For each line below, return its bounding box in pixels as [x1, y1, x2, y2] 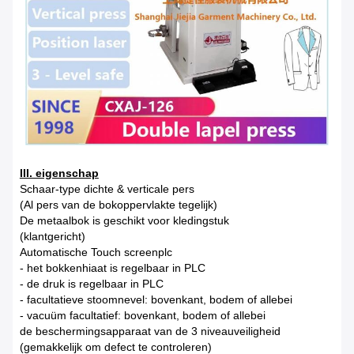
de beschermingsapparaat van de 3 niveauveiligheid [19, 325, 281, 338]
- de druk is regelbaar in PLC [19, 277, 164, 291]
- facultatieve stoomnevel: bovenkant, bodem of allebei [19, 293, 292, 307]
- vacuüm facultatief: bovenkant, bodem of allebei [19, 309, 265, 322]
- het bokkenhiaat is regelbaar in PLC [19, 262, 205, 275]
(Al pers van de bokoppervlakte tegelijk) [19, 198, 217, 212]
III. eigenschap [19, 167, 99, 180]
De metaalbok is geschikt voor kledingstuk [19, 214, 229, 228]
